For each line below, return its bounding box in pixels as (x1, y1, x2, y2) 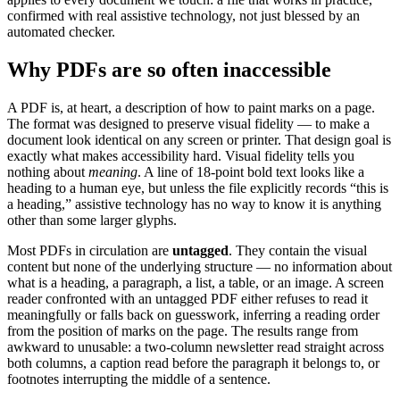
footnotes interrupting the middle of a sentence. (7, 371, 271, 387)
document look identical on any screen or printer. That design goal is (7, 131, 391, 147)
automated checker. (7, 23, 115, 39)
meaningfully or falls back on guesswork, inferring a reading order (7, 306, 379, 322)
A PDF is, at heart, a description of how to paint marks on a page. (7, 99, 375, 115)
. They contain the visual (229, 242, 367, 258)
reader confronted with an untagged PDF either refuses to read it (7, 290, 368, 306)
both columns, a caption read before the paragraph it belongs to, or (7, 354, 379, 371)
